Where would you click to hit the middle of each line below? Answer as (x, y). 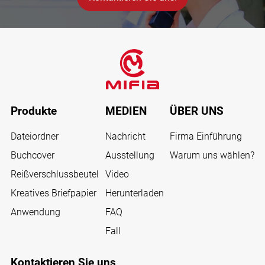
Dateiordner (34, 136)
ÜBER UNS (197, 111)
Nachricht (125, 136)
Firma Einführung (206, 136)
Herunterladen (134, 193)
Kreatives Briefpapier (53, 193)
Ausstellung (130, 155)
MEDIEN (126, 111)
